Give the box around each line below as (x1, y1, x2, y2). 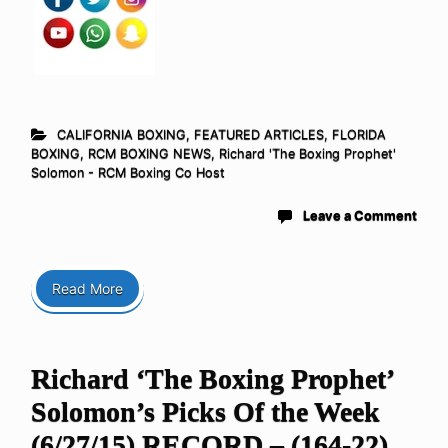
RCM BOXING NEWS (88, 145, 211, 161)
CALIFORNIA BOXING (56, 126, 186, 142)
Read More (52, 279, 123, 297)
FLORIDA (331, 126, 386, 142)
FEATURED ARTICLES (193, 126, 324, 142)
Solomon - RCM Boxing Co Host (31, 164, 225, 180)
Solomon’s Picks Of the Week (31, 395, 380, 427)
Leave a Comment (303, 207, 417, 223)
